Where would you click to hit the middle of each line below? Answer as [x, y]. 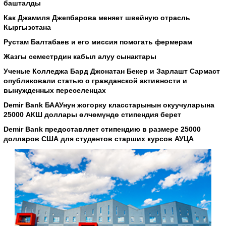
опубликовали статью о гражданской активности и [96, 80]
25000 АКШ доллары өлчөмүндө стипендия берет [93, 114]
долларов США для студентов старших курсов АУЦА [99, 138]
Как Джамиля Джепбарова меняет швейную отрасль [97, 17]
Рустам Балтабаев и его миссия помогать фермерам [98, 42]
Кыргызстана [27, 27]
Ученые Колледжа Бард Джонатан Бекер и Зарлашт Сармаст [112, 71]
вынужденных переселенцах [55, 90]
